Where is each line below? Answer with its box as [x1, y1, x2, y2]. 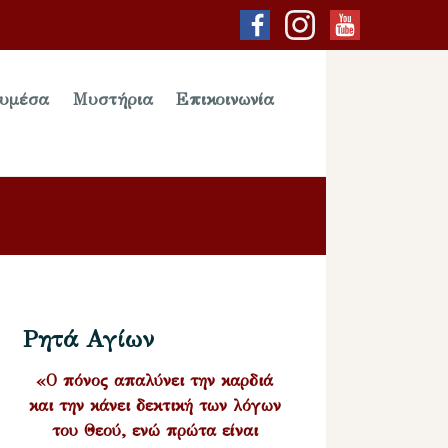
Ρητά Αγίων [23, 323, 155, 354]
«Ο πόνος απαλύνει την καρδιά [36, 370, 274, 390]
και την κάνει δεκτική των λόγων [28, 395, 281, 415]
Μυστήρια [72, 89, 153, 111]
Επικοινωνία [176, 89, 275, 111]
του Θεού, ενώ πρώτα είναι [51, 420, 258, 440]
